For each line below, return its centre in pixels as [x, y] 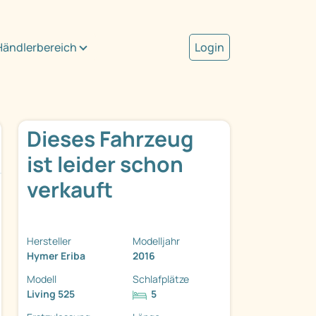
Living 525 [51, 294]
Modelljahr [156, 241]
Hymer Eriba [56, 256]
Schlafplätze [161, 279]
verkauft [70, 190]
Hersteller [49, 241]
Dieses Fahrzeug [110, 139]
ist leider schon [105, 164]
